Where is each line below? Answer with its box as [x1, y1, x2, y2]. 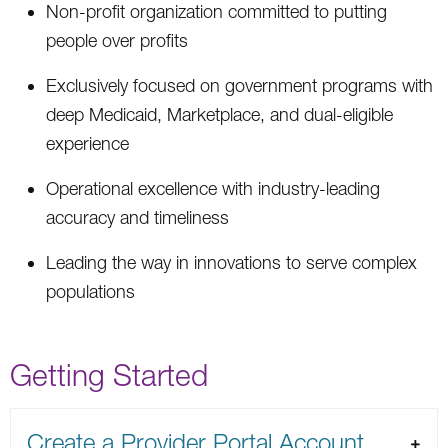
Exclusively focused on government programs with [46, 74, 433, 96]
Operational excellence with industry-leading [46, 177, 380, 199]
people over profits [46, 29, 188, 51]
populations [46, 280, 135, 302]
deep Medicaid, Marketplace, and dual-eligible [46, 103, 393, 125]
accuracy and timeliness [46, 206, 229, 228]
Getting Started [10, 356, 208, 392]
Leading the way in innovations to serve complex [46, 251, 417, 273]
